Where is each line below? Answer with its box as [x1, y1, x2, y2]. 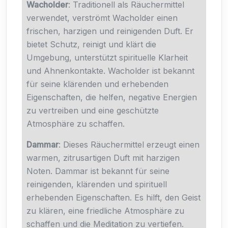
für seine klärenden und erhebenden [26, 78, 168, 89]
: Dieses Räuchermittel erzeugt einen [59, 139, 199, 150]
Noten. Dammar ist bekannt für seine [26, 165, 169, 176]
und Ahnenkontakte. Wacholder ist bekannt [26, 65, 194, 76]
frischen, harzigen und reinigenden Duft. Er [26, 25, 193, 36]
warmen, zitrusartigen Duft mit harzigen [26, 152, 180, 163]
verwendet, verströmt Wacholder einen [26, 12, 178, 23]
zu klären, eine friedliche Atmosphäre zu [26, 205, 184, 216]
